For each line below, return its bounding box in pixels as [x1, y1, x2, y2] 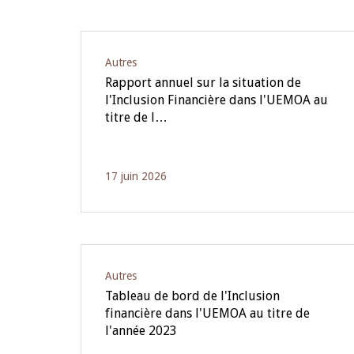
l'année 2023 [105, 323, 177, 338]
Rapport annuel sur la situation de [105, 75, 301, 90]
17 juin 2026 [105, 170, 167, 183]
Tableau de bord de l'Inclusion [105, 288, 280, 303]
